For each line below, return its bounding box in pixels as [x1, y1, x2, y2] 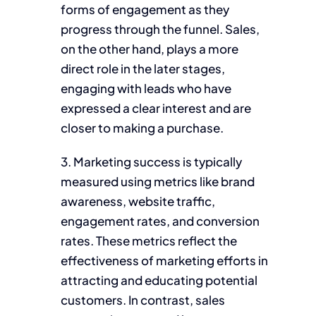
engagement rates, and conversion [61, 212, 260, 229]
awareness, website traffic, [61, 193, 216, 209]
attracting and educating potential [61, 272, 258, 288]
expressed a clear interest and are [61, 99, 252, 116]
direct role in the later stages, [61, 60, 226, 76]
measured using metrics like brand [61, 173, 255, 189]
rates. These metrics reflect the [61, 232, 238, 248]
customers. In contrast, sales [61, 291, 226, 308]
